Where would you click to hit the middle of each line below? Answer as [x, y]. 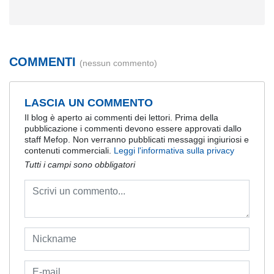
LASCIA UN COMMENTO [89, 102]
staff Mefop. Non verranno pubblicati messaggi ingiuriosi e [137, 140]
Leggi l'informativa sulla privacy [174, 151]
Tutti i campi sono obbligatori [80, 165]
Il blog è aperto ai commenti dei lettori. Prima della [121, 118]
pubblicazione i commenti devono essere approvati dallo [133, 129]
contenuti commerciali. [69, 151]
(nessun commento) [118, 63]
